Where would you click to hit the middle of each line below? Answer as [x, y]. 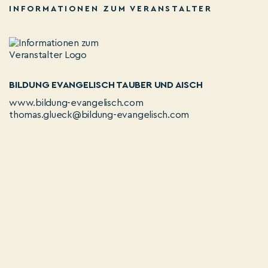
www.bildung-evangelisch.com [76, 103]
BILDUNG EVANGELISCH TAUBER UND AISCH [106, 85]
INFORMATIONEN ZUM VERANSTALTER [111, 9]
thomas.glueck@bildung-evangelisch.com [99, 115]
